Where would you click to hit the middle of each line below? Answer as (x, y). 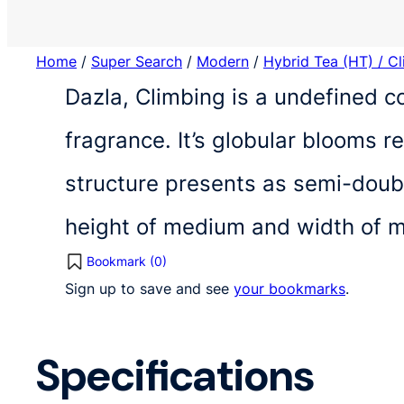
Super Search (137, 61)
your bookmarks (289, 288)
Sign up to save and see (149, 288)
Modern (223, 61)
